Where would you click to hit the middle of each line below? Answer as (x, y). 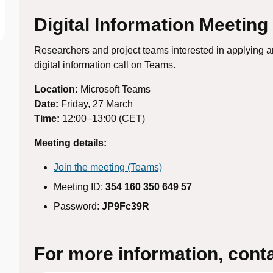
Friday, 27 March (96, 104)
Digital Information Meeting (151, 25)
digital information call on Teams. (105, 65)
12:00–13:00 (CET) (102, 119)
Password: (78, 206)
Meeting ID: (80, 187)
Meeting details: (70, 143)
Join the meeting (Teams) (108, 167)
